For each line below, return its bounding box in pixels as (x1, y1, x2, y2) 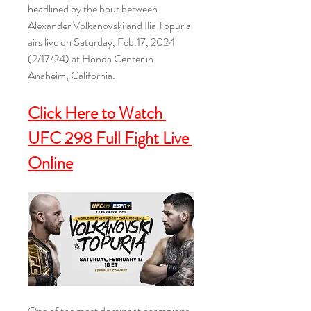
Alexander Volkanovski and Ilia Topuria (28, 17, 191, 33)
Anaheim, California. (28, 67, 115, 83)
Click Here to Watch (28, 101, 162, 125)
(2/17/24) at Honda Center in (28, 51, 153, 67)
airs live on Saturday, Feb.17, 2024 (28, 34, 175, 50)
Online (28, 151, 73, 175)
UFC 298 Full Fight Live (28, 126, 189, 150)
